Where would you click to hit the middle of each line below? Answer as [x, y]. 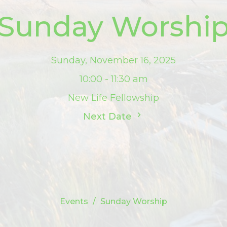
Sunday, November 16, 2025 [113, 61]
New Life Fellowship [113, 98]
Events [74, 201]
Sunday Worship [134, 201]
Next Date [109, 117]
